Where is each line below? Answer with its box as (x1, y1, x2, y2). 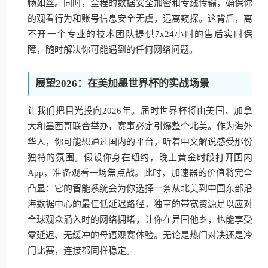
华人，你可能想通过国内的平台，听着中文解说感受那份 (28, 137, 252, 147)
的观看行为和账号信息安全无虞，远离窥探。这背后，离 (28, 14, 252, 23)
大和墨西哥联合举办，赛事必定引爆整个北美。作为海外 (28, 121, 252, 131)
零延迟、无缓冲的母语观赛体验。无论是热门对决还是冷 (28, 230, 252, 240)
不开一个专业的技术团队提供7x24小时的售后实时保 (28, 29, 252, 39)
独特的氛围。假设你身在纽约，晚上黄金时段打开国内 (28, 153, 252, 162)
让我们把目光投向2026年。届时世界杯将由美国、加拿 (28, 106, 252, 115)
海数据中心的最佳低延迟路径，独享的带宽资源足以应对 (28, 199, 252, 209)
